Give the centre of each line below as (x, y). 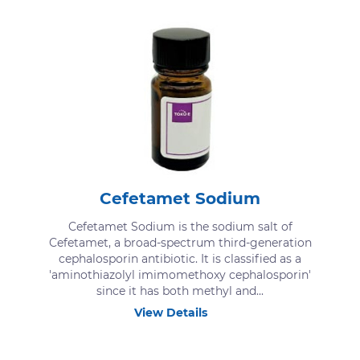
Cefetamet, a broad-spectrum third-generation (180, 242)
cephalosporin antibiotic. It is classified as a (180, 258)
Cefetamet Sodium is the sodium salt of (180, 226)
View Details (171, 312)
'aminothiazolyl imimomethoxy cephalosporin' (180, 274)
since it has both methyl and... (180, 290)
